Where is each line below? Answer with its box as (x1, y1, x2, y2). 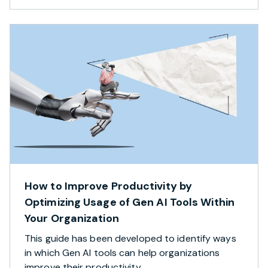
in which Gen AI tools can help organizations (25, 246, 220, 259)
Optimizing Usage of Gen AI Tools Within (25, 194, 234, 209)
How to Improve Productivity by (25, 178, 193, 193)
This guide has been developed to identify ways (25, 232, 236, 245)
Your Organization (25, 211, 119, 226)
